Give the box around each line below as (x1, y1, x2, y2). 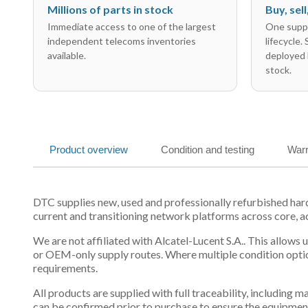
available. (47, 49, 86, 61)
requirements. (33, 261, 98, 274)
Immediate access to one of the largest (47, 21, 216, 32)
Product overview (49, 144, 128, 155)
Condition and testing (161, 144, 254, 155)
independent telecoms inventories (47, 35, 196, 47)
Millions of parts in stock (47, 3, 173, 16)
